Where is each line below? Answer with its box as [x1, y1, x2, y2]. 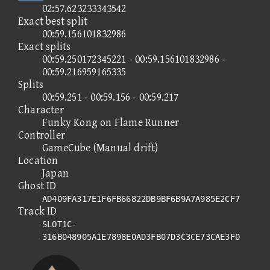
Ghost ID [18, 179, 57, 192]
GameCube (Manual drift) [42, 141, 159, 154]
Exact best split [18, 14, 88, 28]
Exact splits [18, 40, 71, 53]
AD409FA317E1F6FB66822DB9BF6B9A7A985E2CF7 [42, 193, 240, 204]
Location [18, 154, 58, 167]
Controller [18, 128, 65, 142]
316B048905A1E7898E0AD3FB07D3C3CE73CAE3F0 [42, 231, 240, 242]
